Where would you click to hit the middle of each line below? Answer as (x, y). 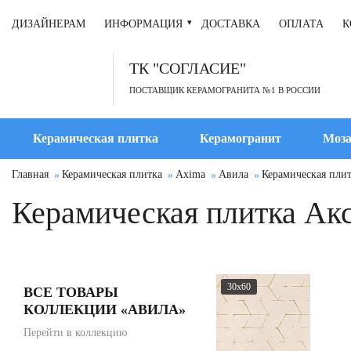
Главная (30, 174)
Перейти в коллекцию (75, 333)
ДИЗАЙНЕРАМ (49, 24)
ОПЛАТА (301, 24)
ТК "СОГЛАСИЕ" (188, 68)
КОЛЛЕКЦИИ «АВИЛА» (105, 309)
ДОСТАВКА (231, 24)
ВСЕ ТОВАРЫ (71, 292)
